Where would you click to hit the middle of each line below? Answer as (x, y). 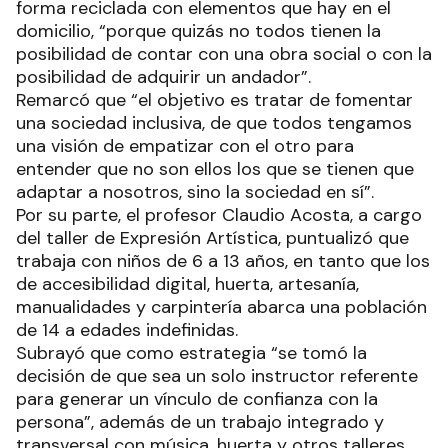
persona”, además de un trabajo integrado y (200, 421)
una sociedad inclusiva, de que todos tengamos (214, 122)
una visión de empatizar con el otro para (185, 145)
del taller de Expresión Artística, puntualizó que (212, 237)
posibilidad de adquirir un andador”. (166, 76)
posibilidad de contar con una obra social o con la (224, 53)
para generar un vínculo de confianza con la (197, 398)
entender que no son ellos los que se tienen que (215, 168)
